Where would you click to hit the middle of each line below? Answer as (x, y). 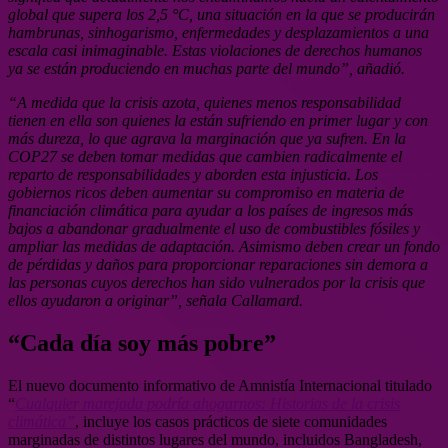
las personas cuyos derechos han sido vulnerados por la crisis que (216, 282)
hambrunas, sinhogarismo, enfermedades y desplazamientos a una (218, 32)
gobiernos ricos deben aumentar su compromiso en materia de (206, 192)
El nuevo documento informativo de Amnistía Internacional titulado (220, 385)
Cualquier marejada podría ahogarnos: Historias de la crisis (207, 403)
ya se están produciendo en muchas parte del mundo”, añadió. (206, 68)
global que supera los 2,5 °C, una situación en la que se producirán (221, 14)
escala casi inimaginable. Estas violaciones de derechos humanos (215, 50)
